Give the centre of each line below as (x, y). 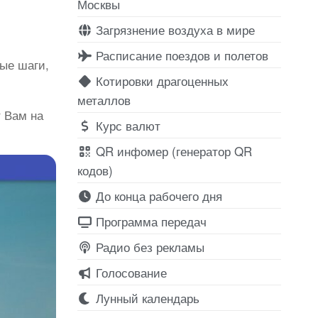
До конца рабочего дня (157, 195)
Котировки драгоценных (160, 80)
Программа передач (149, 221)
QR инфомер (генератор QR (172, 150)
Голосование (129, 272)
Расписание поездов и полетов (180, 55)
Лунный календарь (146, 297)
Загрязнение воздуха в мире (173, 29)
